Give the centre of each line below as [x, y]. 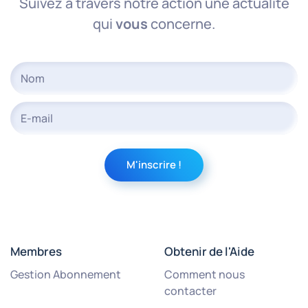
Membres [36, 251]
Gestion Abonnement [66, 274]
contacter [190, 290]
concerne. [181, 23]
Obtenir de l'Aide [209, 251]
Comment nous [205, 274]
